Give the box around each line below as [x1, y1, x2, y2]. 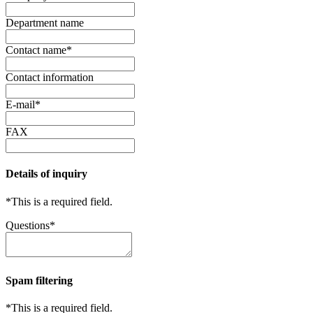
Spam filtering [6, 275, 73, 287]
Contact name [6, 44, 66, 57]
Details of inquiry [6, 168, 87, 180]
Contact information [6, 71, 94, 84]
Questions [6, 219, 50, 231]
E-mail [6, 99, 35, 111]
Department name [6, 17, 84, 29]
